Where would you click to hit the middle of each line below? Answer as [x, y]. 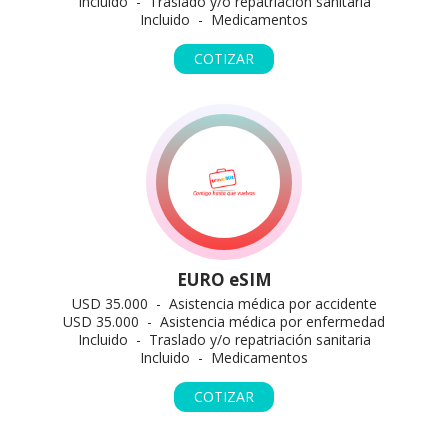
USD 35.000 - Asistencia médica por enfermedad [224, 321]
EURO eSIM [224, 279]
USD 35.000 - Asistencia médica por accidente [224, 303]
